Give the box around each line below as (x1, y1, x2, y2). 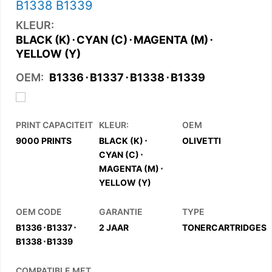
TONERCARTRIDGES (182, 222, 267, 233)
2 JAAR (98, 222, 129, 233)
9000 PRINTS (16, 135, 72, 146)
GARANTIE (98, 206, 143, 217)
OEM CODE (16, 206, 62, 217)
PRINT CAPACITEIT (16, 119, 93, 130)
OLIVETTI (182, 135, 221, 146)
